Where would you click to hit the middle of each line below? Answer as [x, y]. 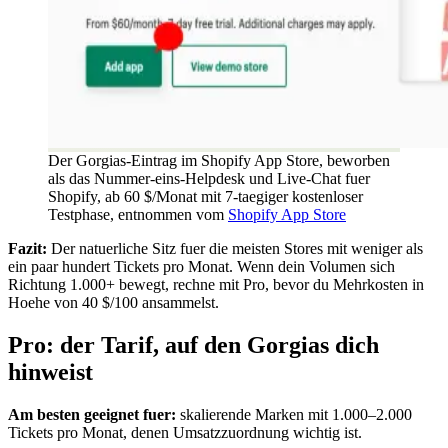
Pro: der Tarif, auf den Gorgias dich [193, 344]
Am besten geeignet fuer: [92, 414]
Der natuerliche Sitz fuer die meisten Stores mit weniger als [235, 248]
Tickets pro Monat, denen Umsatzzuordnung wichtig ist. [185, 432]
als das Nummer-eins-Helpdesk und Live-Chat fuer [209, 178]
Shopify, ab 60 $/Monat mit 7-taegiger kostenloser [205, 196]
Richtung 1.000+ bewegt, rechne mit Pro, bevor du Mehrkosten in [216, 284]
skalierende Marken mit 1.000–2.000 [294, 414]
